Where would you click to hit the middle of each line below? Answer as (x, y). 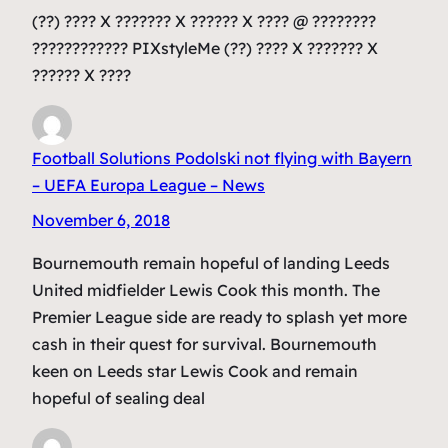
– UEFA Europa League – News (148, 184)
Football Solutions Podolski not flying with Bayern (222, 157)
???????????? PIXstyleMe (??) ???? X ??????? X (205, 47)
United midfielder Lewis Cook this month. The (206, 289)
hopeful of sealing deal (118, 397)
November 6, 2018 (101, 219)
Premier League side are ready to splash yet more (219, 316)
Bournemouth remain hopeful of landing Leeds (211, 262)
